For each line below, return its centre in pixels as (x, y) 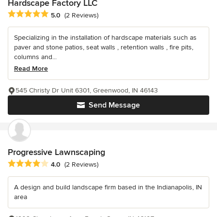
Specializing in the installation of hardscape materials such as (105, 38)
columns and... (35, 57)
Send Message (114, 105)
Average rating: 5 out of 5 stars (59, 14)
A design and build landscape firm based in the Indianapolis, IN (108, 187)
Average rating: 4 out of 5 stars (59, 163)
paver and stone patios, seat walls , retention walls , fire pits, (104, 47)
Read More (31, 69)
